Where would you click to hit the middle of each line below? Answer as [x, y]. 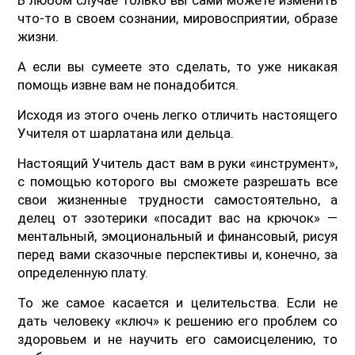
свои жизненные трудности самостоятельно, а [177, 199]
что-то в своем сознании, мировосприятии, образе [177, 18]
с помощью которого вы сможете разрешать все [177, 181]
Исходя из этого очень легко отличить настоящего [177, 115]
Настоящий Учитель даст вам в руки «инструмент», [177, 163]
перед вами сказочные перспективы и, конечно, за [177, 254]
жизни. [38, 36]
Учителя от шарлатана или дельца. [126, 133]
